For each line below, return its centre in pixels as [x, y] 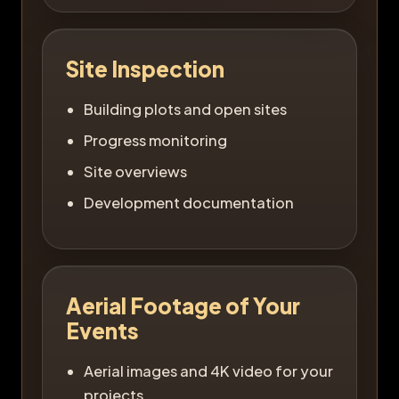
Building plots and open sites [185, 109]
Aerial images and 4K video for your [208, 370]
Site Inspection [145, 68]
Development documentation [189, 202]
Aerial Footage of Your [183, 305]
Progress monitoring [155, 140]
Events [102, 330]
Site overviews [135, 171]
